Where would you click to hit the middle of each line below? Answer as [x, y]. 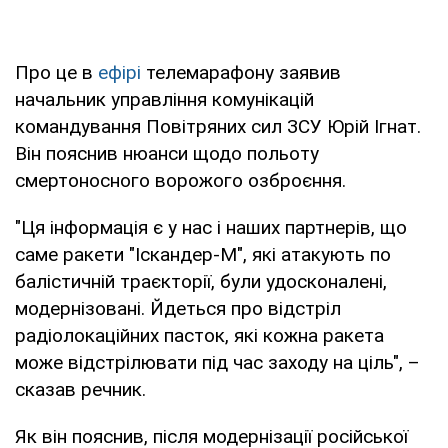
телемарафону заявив [241, 72]
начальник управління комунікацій [164, 99]
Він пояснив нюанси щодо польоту [167, 153]
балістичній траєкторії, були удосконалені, [201, 281]
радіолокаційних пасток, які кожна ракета [199, 335]
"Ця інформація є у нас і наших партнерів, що [211, 227]
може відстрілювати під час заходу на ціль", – [217, 362]
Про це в [56, 72]
